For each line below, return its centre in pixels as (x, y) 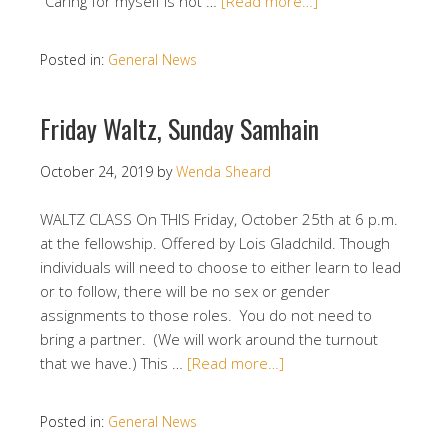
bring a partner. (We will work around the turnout (209, 339)
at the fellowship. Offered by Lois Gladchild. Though (215, 243)
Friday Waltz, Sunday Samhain (179, 128)
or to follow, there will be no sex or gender (185, 291)
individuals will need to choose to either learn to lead (220, 267)
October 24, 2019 (96, 171)
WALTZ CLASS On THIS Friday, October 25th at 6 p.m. (219, 219)
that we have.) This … (113, 363)
